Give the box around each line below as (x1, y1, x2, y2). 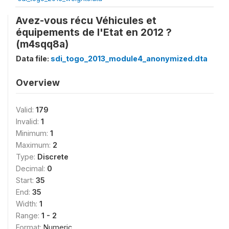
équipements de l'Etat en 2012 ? (16, 26, 172, 38)
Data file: (16, 54, 51, 63)
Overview (16, 77, 60, 88)
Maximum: (16, 140, 53, 149)
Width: (16, 199, 39, 208)
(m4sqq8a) (16, 37, 68, 50)
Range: (16, 211, 41, 220)
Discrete (37, 152, 68, 161)
